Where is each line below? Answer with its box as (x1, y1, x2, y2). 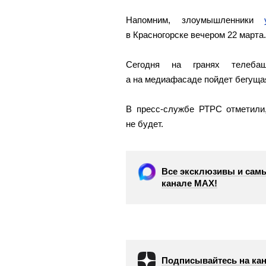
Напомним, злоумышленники (126, 15, 265, 26)
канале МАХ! (161, 178, 217, 189)
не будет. (126, 119, 163, 129)
